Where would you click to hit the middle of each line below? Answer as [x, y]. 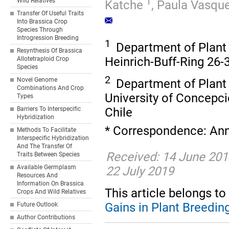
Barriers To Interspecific [49, 109]
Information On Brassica [51, 184]
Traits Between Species [49, 154]
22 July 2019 [140, 171]
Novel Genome [37, 80]
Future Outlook [38, 204]
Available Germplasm [47, 167]
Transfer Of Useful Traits [51, 13]
